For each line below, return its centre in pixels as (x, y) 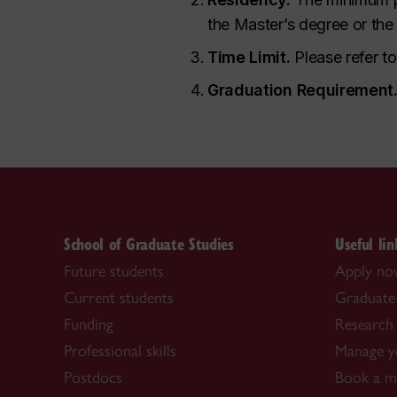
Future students (114, 271)
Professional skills (120, 350)
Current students (119, 297)
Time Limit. (249, 57)
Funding (89, 324)
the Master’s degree (280, 24)
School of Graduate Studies (149, 243)
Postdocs (93, 377)
